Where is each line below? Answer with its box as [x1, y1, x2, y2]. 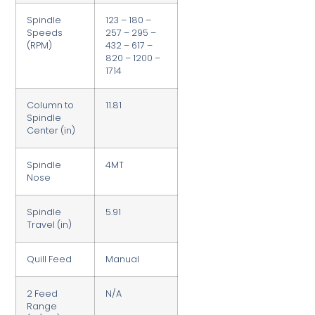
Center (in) [27, 124, 76, 137]
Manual [105, 253, 140, 266]
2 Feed [27, 288, 58, 300]
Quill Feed [27, 253, 72, 266]
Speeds [27, 27, 63, 39]
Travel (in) [27, 219, 72, 231]
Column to [27, 99, 75, 112]
